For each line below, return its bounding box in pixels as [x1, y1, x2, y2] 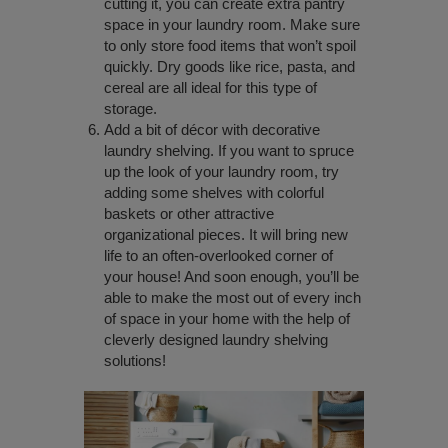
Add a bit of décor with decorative [104, 121, 320, 139]
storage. [104, 100, 157, 118]
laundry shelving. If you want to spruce [104, 142, 354, 160]
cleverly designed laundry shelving [104, 331, 328, 349]
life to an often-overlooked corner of [104, 247, 333, 265]
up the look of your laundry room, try [104, 163, 339, 181]
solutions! [104, 352, 166, 370]
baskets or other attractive [104, 205, 274, 223]
